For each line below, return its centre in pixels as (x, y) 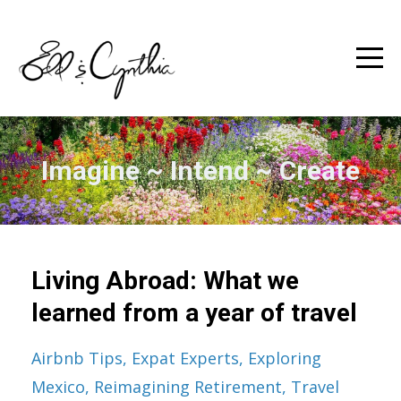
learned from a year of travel (194, 313)
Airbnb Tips (77, 358)
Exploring (285, 358)
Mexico (58, 387)
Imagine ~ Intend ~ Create (200, 171)
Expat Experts (185, 358)
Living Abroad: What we (165, 281)
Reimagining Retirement (188, 387)
